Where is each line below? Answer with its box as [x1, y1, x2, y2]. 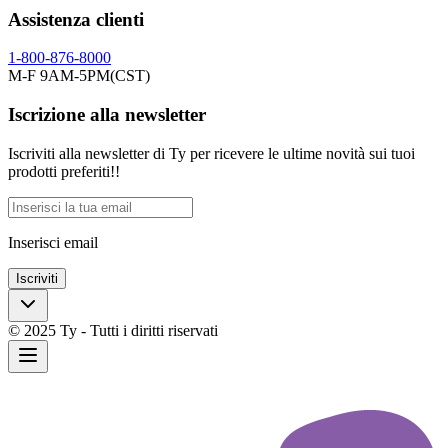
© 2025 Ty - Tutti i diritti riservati [8, 321, 218, 339]
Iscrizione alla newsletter [8, 104, 206, 126]
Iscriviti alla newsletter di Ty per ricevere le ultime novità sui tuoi [8, 144, 415, 162]
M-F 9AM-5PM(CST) [8, 67, 150, 85]
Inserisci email [8, 233, 98, 251]
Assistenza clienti [8, 8, 144, 30]
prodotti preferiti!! [8, 162, 120, 180]
